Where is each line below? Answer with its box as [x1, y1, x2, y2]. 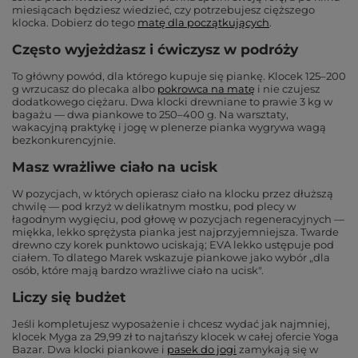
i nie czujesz [257, 82, 320, 95]
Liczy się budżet [12, 288, 126, 305]
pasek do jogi [167, 343, 237, 356]
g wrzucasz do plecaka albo [12, 82, 155, 95]
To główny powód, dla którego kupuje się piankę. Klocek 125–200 [12, 70, 346, 82]
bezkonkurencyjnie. [12, 133, 116, 146]
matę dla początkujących [137, 16, 269, 29]
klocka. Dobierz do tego [12, 16, 135, 29]
